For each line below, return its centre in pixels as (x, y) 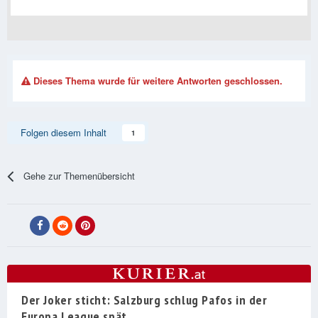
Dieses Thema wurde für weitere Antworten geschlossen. (157, 81)
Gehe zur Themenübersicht (79, 176)
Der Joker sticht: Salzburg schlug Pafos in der (144, 300)
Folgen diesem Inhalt (64, 133)
